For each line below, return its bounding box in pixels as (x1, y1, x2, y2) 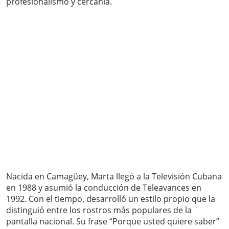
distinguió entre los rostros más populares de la (6, 204, 192, 216)
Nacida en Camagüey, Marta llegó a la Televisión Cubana (6, 171, 222, 182)
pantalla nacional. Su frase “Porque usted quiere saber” (6, 216, 219, 227)
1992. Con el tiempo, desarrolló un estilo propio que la (6, 193, 215, 205)
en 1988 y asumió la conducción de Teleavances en (6, 182, 201, 194)
